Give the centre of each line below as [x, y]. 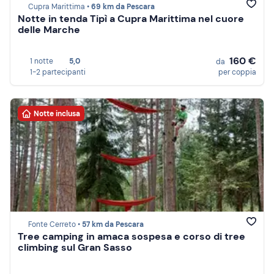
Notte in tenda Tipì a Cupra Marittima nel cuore [131, 19]
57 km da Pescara [113, 225]
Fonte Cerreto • [55, 225]
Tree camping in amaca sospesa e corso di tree [131, 237]
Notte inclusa [57, 113]
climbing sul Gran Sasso [75, 248]
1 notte [42, 61]
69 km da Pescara [123, 7]
